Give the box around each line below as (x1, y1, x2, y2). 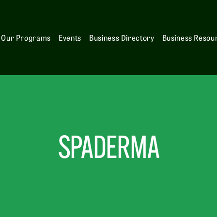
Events (59, 32, 81, 43)
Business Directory (89, 32, 155, 43)
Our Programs (1, 32, 51, 43)
